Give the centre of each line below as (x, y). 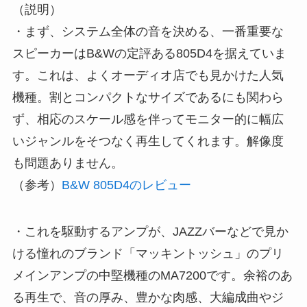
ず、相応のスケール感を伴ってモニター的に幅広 (148, 120)
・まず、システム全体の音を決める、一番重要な (148, 32)
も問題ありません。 (67, 163)
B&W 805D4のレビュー (126, 185)
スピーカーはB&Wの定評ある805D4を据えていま (149, 54)
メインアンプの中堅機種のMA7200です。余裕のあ (152, 276)
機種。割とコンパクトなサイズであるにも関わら (148, 98)
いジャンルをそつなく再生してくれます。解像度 (148, 142)
